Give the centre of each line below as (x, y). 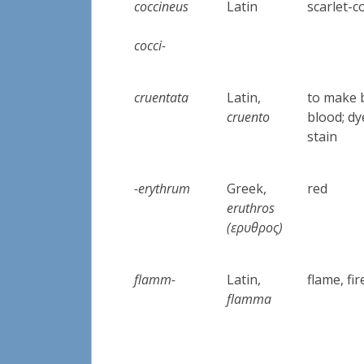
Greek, (247, 188)
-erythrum (162, 188)
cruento (249, 117)
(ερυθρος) (255, 227)
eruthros (251, 208)
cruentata (162, 97)
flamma (249, 299)
